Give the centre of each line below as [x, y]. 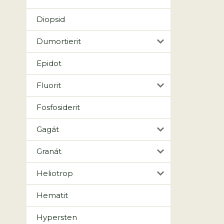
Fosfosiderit [58, 107]
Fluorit [49, 85]
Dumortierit [59, 41]
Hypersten [57, 217]
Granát [49, 151]
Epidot [49, 63]
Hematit [52, 195]
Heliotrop [55, 173]
